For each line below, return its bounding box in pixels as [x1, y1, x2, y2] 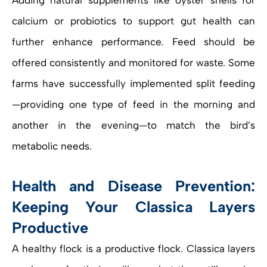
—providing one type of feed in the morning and [12, 98, 255, 111]
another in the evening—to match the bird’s [12, 119, 255, 132]
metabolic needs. [12, 140, 92, 153]
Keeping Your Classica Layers [12, 198, 255, 216]
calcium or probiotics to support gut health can [12, 15, 255, 27]
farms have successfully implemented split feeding [12, 77, 255, 90]
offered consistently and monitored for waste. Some [12, 57, 255, 69]
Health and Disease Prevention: [12, 177, 255, 195]
